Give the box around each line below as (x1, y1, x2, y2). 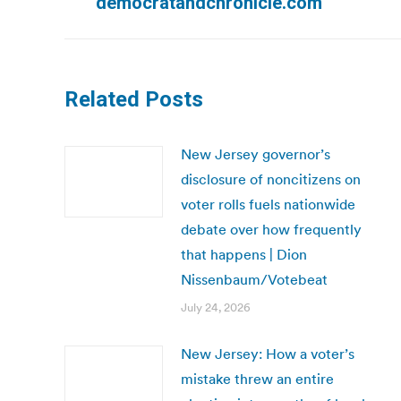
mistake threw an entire (181, 370, 334, 388)
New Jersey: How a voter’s (181, 345, 354, 363)
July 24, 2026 (181, 300, 251, 315)
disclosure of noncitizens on (181, 170, 361, 188)
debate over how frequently (181, 220, 362, 238)
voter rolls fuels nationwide (181, 195, 355, 213)
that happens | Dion (181, 245, 307, 263)
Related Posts (64, 87, 203, 112)
